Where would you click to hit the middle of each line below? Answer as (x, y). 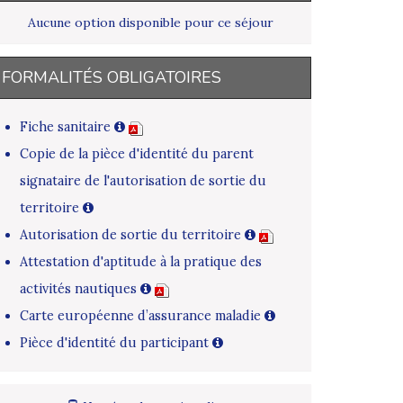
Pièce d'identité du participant (116, 343)
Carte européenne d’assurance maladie (142, 316)
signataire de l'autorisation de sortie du (143, 181)
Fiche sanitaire (67, 127)
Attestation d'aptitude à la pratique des (141, 262)
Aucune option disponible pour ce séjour (150, 23)
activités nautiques (80, 289)
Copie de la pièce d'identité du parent (137, 154)
